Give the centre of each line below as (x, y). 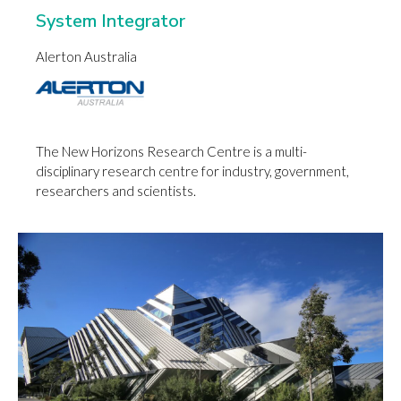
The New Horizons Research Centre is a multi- (171, 152)
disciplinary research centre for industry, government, (192, 171)
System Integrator (111, 21)
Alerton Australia (86, 56)
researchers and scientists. (116, 191)
